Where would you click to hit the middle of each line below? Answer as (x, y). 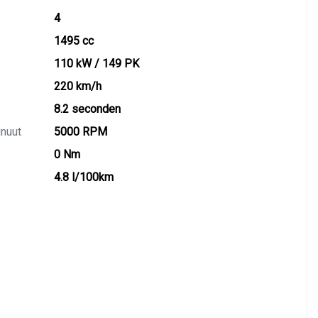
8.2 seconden (87, 109)
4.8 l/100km (83, 177)
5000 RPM (80, 132)
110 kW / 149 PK (96, 64)
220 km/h (77, 86)
